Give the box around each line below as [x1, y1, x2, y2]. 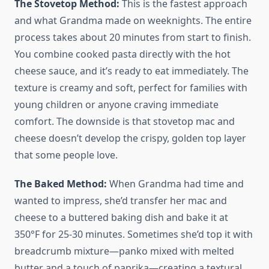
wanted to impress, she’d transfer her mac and [14, 194, 227, 208]
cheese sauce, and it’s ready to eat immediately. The [14, 64, 249, 78]
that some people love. [14, 148, 118, 162]
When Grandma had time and [107, 177, 244, 191]
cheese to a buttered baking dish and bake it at [14, 211, 228, 225]
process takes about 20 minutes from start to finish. [14, 31, 251, 44]
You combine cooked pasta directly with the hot [14, 47, 231, 61]
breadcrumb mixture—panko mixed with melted [14, 244, 234, 258]
